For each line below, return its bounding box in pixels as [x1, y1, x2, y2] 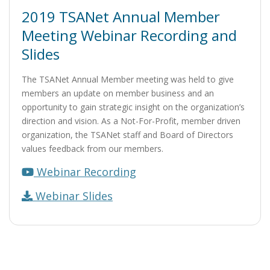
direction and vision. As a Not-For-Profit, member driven [22, 115, 240, 127]
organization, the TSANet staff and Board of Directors [22, 128, 233, 140]
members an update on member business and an [22, 87, 214, 99]
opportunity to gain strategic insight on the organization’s [22, 101, 245, 113]
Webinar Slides [33, 188, 113, 203]
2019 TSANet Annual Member [22, 6, 220, 27]
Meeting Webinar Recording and [22, 25, 237, 45]
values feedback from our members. [22, 142, 163, 154]
